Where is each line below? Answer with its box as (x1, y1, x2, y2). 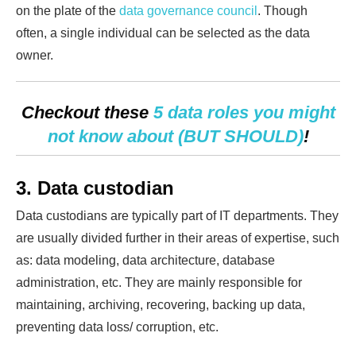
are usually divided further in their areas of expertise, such (16, 230, 339, 245)
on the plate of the (16, 3, 119, 17)
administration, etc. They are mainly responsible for (16, 275, 302, 289)
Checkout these (21, 102, 153, 122)
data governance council (119, 3, 257, 17)
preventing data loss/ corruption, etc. (16, 319, 219, 334)
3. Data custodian (16, 176, 174, 199)
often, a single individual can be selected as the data (16, 25, 310, 40)
